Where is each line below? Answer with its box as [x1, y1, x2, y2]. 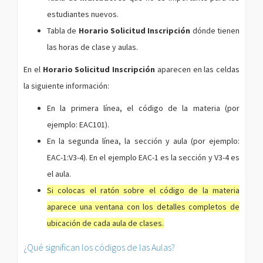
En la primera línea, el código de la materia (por [47, 103, 240, 113]
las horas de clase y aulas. [47, 42, 138, 52]
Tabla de [47, 25, 79, 36]
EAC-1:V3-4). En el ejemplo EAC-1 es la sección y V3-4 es [47, 152, 240, 163]
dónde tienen [190, 25, 240, 36]
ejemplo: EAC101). [47, 119, 109, 130]
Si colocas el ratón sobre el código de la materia [47, 185, 240, 195]
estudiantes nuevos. [47, 9, 119, 19]
